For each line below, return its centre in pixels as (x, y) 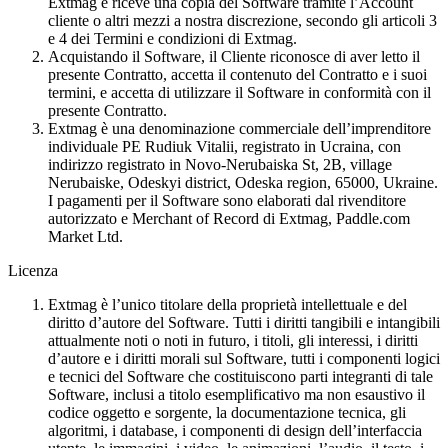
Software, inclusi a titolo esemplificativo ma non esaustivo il (236, 394)
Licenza (33, 270)
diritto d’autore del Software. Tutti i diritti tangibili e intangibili (244, 322)
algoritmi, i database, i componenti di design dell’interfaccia (235, 430)
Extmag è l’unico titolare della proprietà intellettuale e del (227, 304)
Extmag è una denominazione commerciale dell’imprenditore (239, 128)
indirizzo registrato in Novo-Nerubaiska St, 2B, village (220, 164)
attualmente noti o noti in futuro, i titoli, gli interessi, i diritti (233, 340)
